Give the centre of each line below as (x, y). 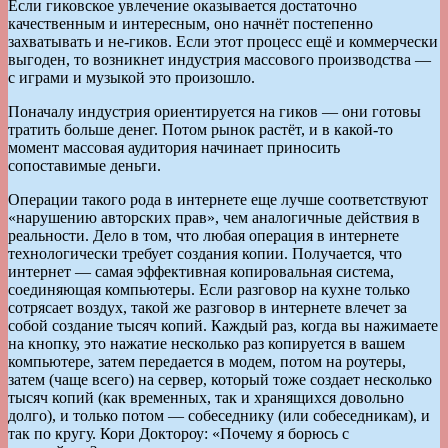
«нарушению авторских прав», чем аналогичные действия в (214, 217)
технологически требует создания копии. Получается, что (205, 253)
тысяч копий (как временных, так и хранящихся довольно (206, 397)
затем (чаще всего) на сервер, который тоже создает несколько (220, 379)
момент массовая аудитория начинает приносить (174, 147)
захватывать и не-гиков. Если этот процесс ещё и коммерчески (223, 41)
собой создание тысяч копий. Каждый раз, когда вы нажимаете (223, 325)
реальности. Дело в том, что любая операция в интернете (203, 235)
